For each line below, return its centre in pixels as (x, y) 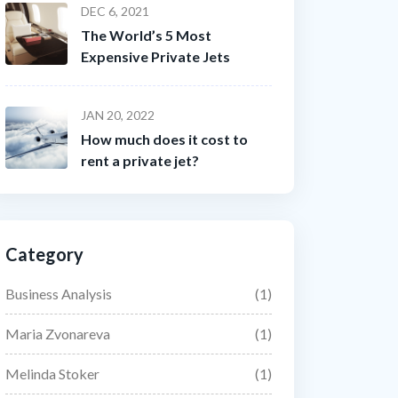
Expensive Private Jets (155, 56)
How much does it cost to (164, 139)
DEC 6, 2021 (115, 11)
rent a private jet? (140, 160)
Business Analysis (59, 294)
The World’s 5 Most (146, 35)
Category (44, 254)
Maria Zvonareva (58, 334)
